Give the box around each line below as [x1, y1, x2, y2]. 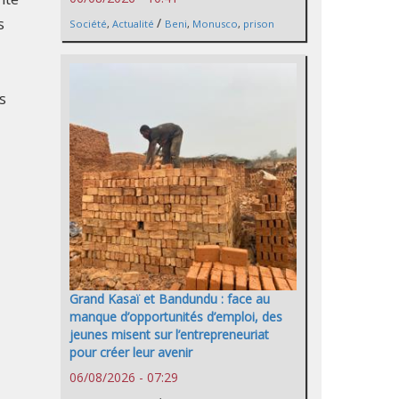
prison [243, 16, 274, 30]
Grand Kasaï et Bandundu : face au [69, 289, 270, 307]
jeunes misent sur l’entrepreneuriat [69, 325, 269, 343]
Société [69, 16, 107, 30]
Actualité [112, 16, 154, 30]
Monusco [192, 16, 238, 30]
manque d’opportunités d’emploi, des [69, 307, 282, 325]
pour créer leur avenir [69, 343, 192, 361]
